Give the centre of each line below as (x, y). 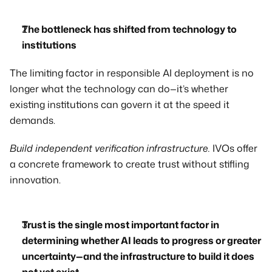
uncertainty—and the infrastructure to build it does (138, 256)
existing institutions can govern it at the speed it (120, 104)
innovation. (35, 180)
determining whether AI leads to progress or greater (141, 240)
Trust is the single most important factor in (121, 225)
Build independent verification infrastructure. (110, 148)
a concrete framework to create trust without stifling (129, 164)
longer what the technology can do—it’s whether (119, 89)
